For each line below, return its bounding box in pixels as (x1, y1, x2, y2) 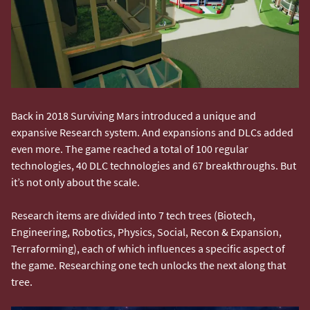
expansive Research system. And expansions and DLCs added (11, 125, 293, 139)
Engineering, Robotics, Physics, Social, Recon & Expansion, (11, 224, 282, 239)
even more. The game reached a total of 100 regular (11, 141, 248, 156)
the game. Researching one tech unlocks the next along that (11, 257, 286, 272)
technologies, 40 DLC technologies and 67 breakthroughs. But (11, 158, 296, 172)
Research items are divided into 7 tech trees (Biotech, (11, 208, 255, 222)
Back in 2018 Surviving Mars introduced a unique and (11, 108, 256, 122)
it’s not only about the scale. (11, 174, 142, 189)
